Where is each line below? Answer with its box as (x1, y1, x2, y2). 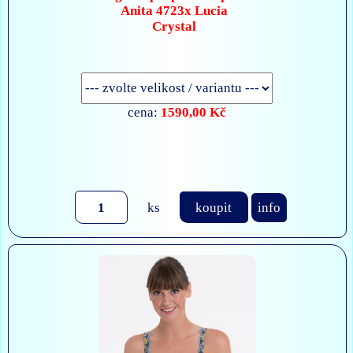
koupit (195, 199, 232, 215)
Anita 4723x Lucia (120, 2, 228, 18)
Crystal (151, 18, 196, 34)
